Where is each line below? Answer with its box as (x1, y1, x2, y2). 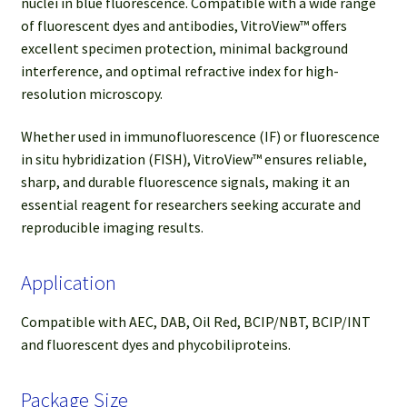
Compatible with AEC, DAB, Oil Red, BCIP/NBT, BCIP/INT (20, 312, 371, 331)
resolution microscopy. (20, 84, 163, 103)
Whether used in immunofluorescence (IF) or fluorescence (20, 127, 380, 146)
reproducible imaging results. (20, 218, 203, 237)
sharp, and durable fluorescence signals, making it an (20, 173, 350, 192)
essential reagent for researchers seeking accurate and (20, 195, 361, 214)
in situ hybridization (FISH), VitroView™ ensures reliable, (20, 150, 367, 169)
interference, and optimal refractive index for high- (20, 61, 339, 80)
